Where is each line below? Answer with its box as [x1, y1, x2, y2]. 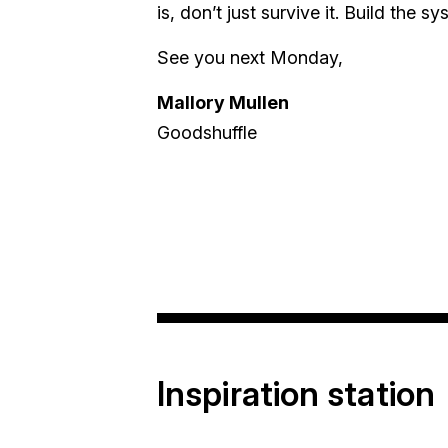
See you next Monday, [157, 47, 343, 68]
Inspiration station [157, 373, 435, 414]
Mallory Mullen [157, 92, 289, 113]
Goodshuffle [157, 122, 257, 143]
